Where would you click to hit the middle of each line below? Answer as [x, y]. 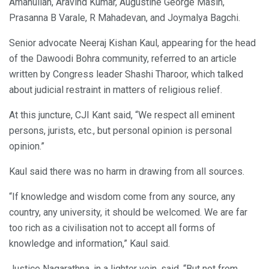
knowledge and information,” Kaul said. [89, 243]
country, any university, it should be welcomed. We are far [128, 212]
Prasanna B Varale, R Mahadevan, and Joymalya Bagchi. [125, 17]
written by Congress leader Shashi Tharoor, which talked [126, 74]
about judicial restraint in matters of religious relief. [116, 89]
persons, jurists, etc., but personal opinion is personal [120, 130]
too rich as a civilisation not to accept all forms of [112, 228]
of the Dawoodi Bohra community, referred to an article [123, 58]
